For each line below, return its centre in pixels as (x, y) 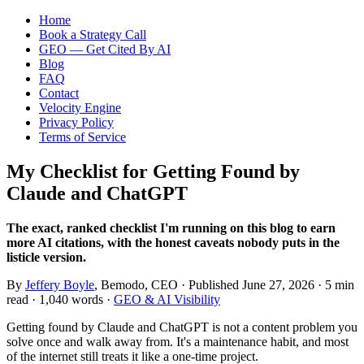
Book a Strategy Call (93, 35)
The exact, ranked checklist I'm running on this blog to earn (171, 227)
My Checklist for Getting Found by (153, 171)
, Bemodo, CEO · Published (168, 284)
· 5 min (334, 284)
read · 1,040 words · (60, 299)
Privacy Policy (76, 122)
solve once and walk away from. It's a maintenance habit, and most (178, 341)
